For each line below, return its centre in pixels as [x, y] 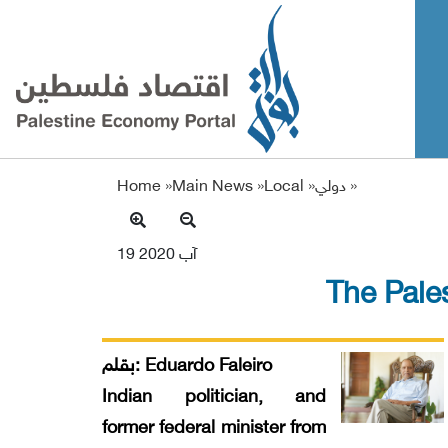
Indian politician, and [214, 397]
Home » [144, 187]
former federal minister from [214, 428]
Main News [212, 187]
